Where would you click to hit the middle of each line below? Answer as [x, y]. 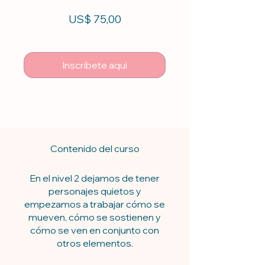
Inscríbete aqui [95, 65]
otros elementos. [95, 243]
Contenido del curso [95, 148]
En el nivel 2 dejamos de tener [95, 178]
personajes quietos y [95, 191]
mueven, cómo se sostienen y [95, 217]
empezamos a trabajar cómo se [95, 204]
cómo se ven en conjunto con [95, 230]
